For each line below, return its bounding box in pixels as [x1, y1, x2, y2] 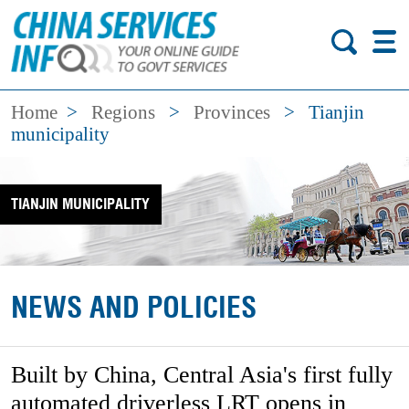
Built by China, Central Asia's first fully [11, 362, 393, 389]
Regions [91, 101, 156, 124]
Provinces [194, 101, 271, 124]
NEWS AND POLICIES [11, 288, 257, 328]
